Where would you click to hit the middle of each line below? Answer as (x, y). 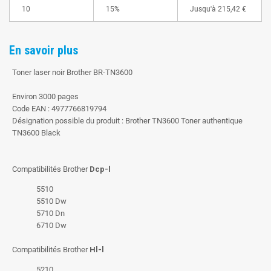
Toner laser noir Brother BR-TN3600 (72, 72)
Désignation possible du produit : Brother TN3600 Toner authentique (127, 120)
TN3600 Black (36, 132)
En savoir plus (44, 50)
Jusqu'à (203, 9)
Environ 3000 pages (45, 96)
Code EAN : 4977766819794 (59, 108)
